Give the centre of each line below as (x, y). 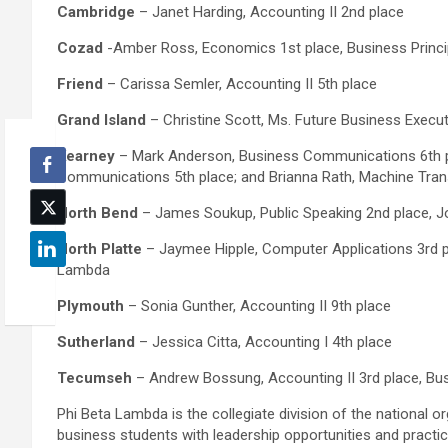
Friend (80, 84)
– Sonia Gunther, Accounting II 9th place (257, 306)
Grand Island (101, 120)
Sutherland (96, 342)
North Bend (97, 213)
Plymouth (90, 306)
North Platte (99, 249)
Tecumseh (94, 378)
